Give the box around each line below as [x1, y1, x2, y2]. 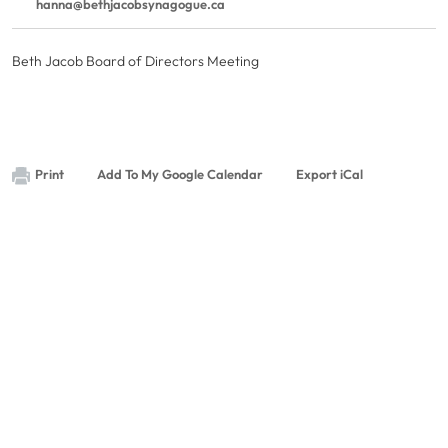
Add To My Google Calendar [97, 166, 263, 182]
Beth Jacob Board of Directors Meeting [12, 52, 259, 70]
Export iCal [296, 166, 363, 182]
